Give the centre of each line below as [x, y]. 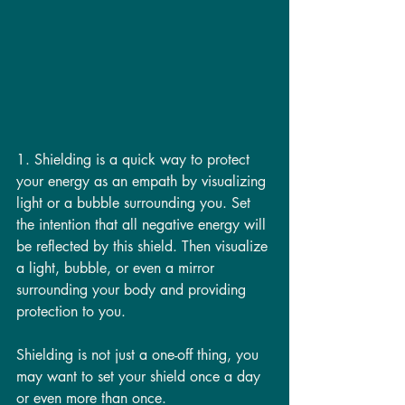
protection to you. [73, 311]
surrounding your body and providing [133, 289]
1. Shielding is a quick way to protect [135, 159]
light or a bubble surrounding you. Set [136, 202]
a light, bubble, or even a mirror [118, 268]
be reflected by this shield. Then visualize [144, 246]
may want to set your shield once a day [141, 376]
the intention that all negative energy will [143, 224]
